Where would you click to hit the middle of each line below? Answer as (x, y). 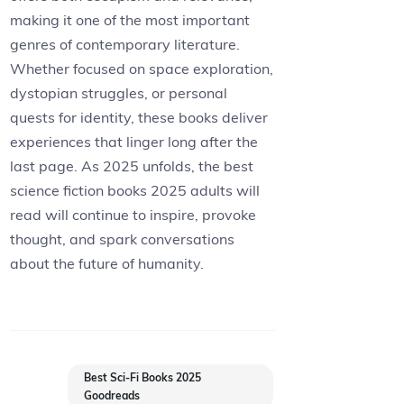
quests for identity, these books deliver (139, 118)
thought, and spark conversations (123, 239)
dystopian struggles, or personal (119, 93)
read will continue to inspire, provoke (133, 215)
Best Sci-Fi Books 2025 (143, 378)
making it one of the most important (130, 20)
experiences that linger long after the (134, 142)
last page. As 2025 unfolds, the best (132, 166)
